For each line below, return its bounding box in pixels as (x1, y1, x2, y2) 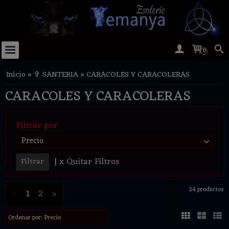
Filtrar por (16, 118, 58, 134)
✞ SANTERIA (34, 68, 78, 82)
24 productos (189, 184, 224, 196)
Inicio (6, 68, 26, 82)
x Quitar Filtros (59, 154, 119, 170)
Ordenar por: (8, 212, 44, 224)
